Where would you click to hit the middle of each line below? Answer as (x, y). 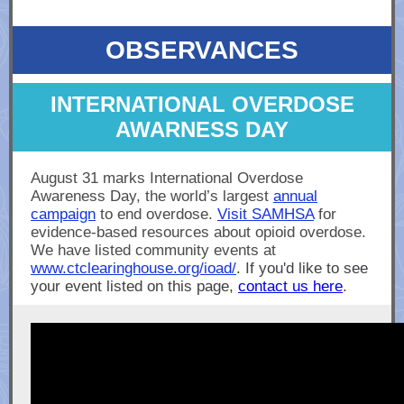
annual (295, 196)
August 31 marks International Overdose (167, 178)
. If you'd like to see (302, 268)
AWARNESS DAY (202, 129)
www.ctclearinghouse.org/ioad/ (133, 268)
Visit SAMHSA (266, 214)
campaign (63, 214)
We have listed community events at (153, 250)
